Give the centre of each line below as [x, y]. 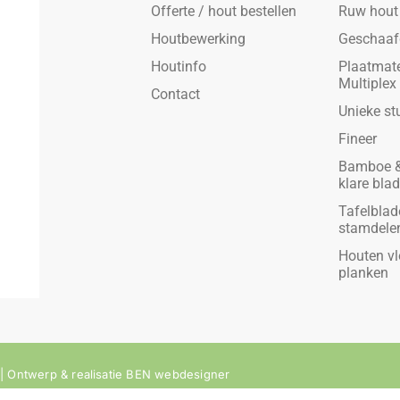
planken [363, 273]
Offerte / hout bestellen [223, 11]
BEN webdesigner [178, 375]
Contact [175, 94]
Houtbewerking [198, 39]
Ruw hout [368, 11]
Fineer [357, 139]
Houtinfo [178, 67]
